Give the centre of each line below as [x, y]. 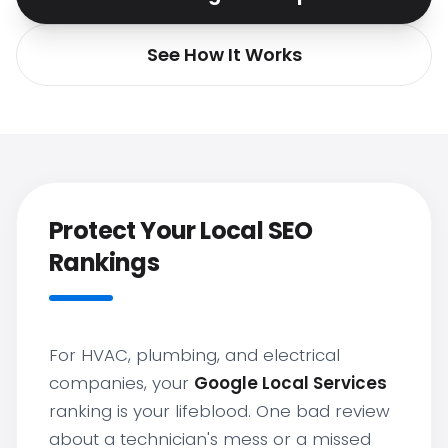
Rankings [104, 262]
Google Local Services [290, 383]
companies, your [121, 383]
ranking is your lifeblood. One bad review [219, 411]
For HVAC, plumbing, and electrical [194, 355]
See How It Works [224, 54]
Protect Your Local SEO [181, 230]
